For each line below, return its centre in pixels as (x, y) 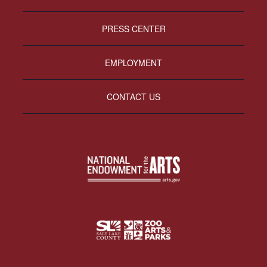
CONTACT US (133, 97)
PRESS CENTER (133, 29)
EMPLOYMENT (133, 63)
